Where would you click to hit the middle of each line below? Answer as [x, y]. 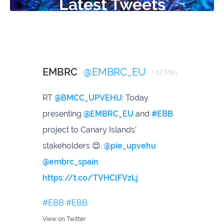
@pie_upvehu [130, 146]
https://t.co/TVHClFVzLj [90, 178]
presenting [63, 114]
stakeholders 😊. [73, 146]
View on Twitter [64, 219]
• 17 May [165, 72]
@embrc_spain [70, 162]
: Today [135, 98]
